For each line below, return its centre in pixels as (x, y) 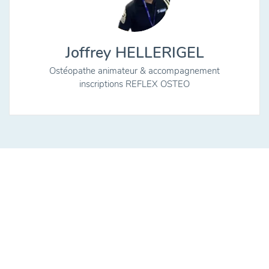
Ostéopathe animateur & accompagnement (134, 71)
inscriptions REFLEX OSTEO (134, 84)
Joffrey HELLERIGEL (134, 53)
